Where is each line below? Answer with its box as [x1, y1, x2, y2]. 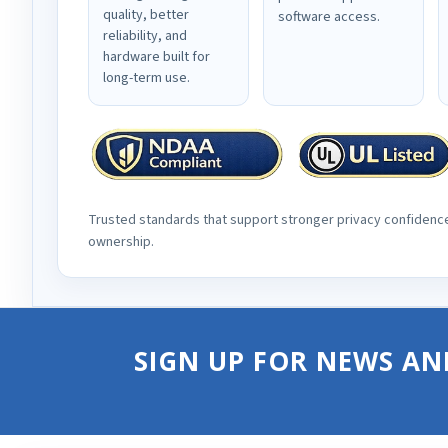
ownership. [88, 231, 154, 252]
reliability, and [103, 26, 187, 46]
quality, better [103, 5, 189, 25]
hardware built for [103, 47, 210, 67]
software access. [278, 7, 381, 27]
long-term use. [103, 68, 190, 88]
